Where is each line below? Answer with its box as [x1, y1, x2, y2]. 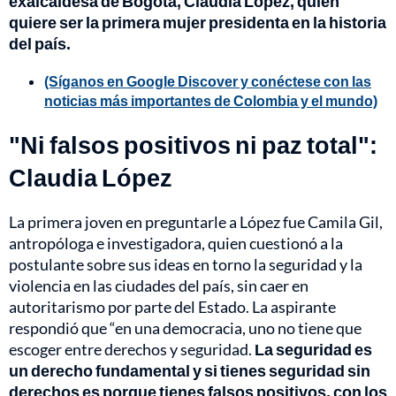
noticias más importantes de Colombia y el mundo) [44, 91, 377, 109]
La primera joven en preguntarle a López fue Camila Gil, [9, 211, 383, 232]
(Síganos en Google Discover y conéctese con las [44, 72, 371, 89]
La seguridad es [255, 339, 372, 359]
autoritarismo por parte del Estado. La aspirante [9, 296, 336, 316]
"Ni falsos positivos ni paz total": [9, 129, 377, 159]
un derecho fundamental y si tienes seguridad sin [9, 360, 370, 380]
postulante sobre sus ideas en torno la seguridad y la [9, 254, 362, 274]
